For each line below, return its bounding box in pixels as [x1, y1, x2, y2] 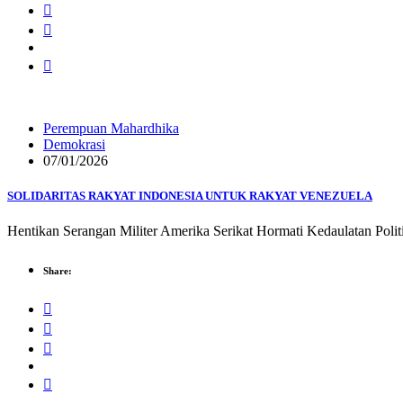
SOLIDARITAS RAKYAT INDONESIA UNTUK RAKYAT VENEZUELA [7, 188, 372, 202]
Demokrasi [43, 136, 105, 152]
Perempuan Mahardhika [43, 120, 179, 136]
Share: [43, 265, 72, 276]
